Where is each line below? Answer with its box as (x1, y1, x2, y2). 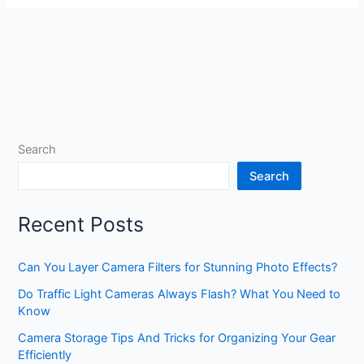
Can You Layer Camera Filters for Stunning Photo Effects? (18, 260, 338, 275)
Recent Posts (18, 211, 145, 236)
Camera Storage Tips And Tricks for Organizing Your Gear (18, 331, 336, 346)
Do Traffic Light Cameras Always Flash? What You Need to (18, 287, 341, 302)
